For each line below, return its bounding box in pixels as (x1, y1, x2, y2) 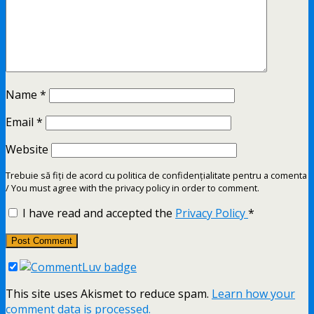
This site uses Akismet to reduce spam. (6, 285, 212, 301)
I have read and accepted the (22, 205, 175, 221)
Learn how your (212, 285, 295, 301)
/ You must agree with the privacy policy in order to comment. (6, 181, 259, 194)
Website (6, 141, 48, 157)
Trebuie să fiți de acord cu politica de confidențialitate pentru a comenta (6, 168, 307, 182)
